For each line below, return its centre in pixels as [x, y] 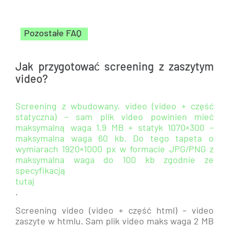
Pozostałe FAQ [53, 34]
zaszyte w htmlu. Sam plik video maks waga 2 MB [114, 221]
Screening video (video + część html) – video [114, 210]
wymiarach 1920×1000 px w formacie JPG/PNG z [114, 149]
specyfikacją [41, 170]
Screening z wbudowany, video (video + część [114, 106]
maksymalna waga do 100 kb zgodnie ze [114, 159]
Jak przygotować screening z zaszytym [114, 67]
